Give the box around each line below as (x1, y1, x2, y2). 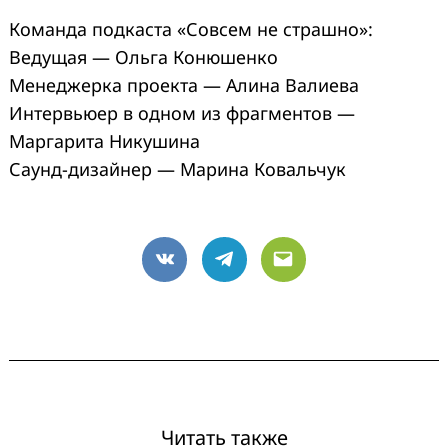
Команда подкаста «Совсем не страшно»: (9, 16, 373, 41)
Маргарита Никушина (9, 128, 200, 153)
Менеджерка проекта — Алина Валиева (9, 72, 359, 97)
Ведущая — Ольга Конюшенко (9, 44, 278, 69)
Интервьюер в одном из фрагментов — (9, 100, 355, 125)
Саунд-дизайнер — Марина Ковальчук (9, 156, 346, 181)
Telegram (222, 259, 302, 284)
